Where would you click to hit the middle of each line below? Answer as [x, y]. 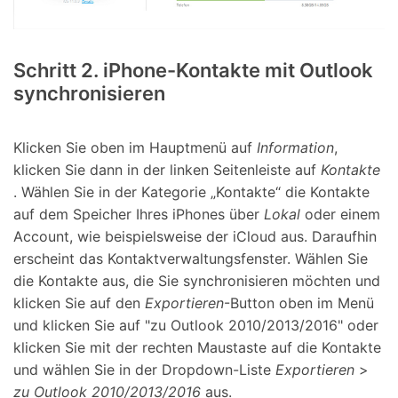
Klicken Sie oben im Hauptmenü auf [135, 148]
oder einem [340, 215]
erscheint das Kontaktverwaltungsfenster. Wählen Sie [191, 259]
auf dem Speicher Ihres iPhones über [139, 215]
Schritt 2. [56, 70]
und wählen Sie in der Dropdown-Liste [144, 370]
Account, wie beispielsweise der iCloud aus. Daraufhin [195, 237]
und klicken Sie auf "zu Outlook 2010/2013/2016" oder [196, 326]
